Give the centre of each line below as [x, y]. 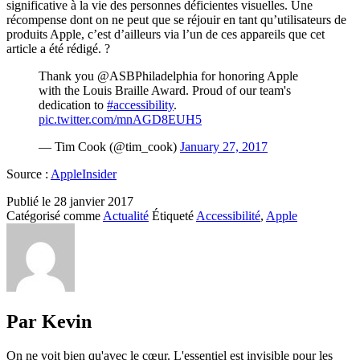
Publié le [30, 201]
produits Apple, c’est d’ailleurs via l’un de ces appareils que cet [166, 34]
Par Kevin [49, 321]
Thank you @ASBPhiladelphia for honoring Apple [168, 76]
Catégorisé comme [55, 215]
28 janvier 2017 [94, 201]
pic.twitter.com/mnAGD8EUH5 [120, 119]
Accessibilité [228, 215]
